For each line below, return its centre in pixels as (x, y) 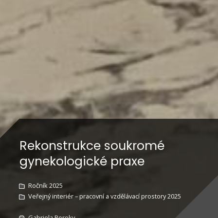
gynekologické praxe (82, 161)
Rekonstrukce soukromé (92, 145)
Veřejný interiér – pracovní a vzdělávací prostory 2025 (104, 196)
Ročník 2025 (45, 185)
